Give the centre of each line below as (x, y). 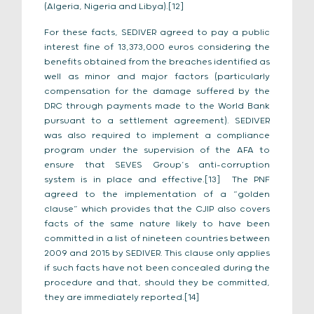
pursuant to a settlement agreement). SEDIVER (157, 121)
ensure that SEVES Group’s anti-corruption (157, 165)
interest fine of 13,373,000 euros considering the (157, 47)
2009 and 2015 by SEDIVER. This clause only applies (157, 253)
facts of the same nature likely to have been (157, 224)
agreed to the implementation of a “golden (157, 194)
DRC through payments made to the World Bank (157, 106)
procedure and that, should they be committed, (157, 283)
